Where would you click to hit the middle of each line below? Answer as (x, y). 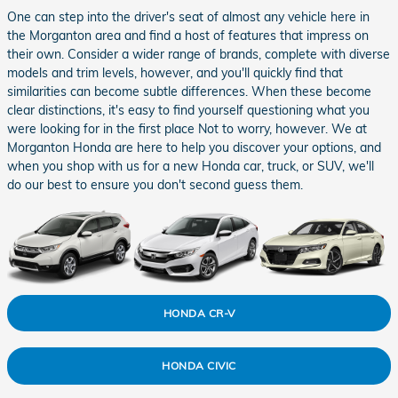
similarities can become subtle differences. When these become (189, 91)
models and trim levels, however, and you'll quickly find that (175, 72)
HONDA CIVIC (199, 366)
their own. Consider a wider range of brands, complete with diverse (199, 54)
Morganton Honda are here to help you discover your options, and (194, 147)
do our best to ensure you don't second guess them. (155, 184)
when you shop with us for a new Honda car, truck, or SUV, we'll (191, 166)
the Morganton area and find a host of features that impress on (188, 35)
